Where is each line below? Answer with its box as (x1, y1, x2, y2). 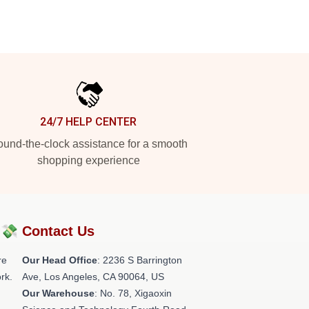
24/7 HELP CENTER (40, 115, 137, 128)
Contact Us (22, 223, 94, 239)
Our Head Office (22, 255, 97, 266)
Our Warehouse (22, 288, 94, 299)
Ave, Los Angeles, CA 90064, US (22, 271, 164, 282)
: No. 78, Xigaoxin (94, 288, 172, 299)
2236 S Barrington (103, 255, 182, 266)
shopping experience (37, 154, 140, 166)
